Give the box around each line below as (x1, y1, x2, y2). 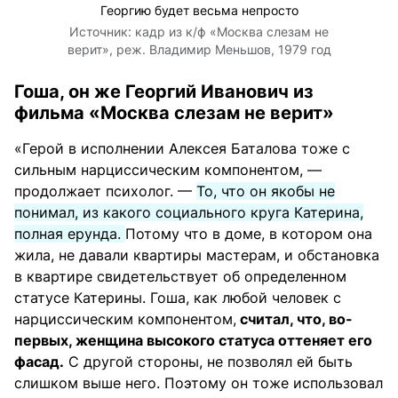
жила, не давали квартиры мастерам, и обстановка (14, 245, 379, 264)
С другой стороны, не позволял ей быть (64, 352, 353, 370)
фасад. (14, 352, 64, 370)
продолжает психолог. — (14, 181, 196, 200)
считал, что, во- (236, 309, 353, 328)
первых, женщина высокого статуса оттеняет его (14, 330, 372, 349)
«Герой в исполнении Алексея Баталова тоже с (14, 139, 350, 157)
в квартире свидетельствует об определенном (14, 267, 346, 285)
